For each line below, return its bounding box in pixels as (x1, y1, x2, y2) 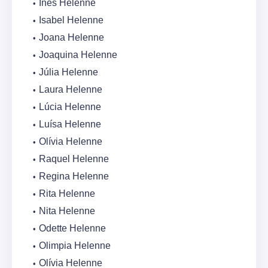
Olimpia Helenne (39, 240, 111, 251)
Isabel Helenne (39, 15, 103, 26)
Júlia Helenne (39, 67, 98, 78)
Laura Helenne (39, 84, 102, 95)
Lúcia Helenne (39, 102, 101, 112)
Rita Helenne (39, 188, 95, 199)
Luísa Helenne (39, 119, 101, 130)
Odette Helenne (39, 223, 106, 234)
